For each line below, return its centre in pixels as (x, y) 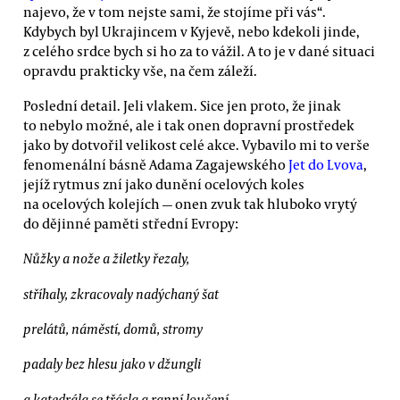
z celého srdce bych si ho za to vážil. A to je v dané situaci (199, 50)
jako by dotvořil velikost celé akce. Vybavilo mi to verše (196, 144)
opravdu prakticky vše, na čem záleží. (140, 70)
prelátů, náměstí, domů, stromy (113, 328)
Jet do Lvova (326, 164)
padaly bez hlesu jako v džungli (112, 364)
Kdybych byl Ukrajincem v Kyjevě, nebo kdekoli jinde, (192, 31)
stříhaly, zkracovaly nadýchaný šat (121, 293)
